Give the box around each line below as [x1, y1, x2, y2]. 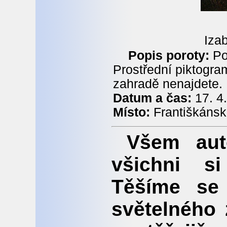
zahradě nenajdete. [113, 77, 222, 91]
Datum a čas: [113, 91, 195, 105]
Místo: [113, 105, 150, 119]
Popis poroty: [128, 48, 209, 62]
